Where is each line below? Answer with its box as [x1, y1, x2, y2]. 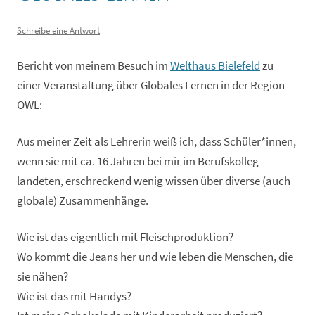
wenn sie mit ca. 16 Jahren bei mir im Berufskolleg [17, 153, 259, 169]
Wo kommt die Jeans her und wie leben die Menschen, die [17, 249, 293, 264]
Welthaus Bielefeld [170, 58, 260, 73]
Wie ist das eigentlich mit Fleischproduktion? [17, 229, 233, 245]
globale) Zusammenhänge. [17, 193, 148, 208]
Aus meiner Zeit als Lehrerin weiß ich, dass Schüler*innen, [17, 134, 296, 149]
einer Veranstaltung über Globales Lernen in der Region [17, 77, 285, 93]
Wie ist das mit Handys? [17, 288, 131, 304]
